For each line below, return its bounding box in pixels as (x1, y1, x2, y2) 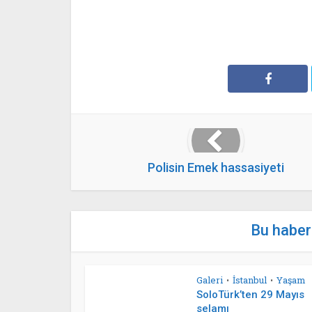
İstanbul (233, 274, 267, 286)
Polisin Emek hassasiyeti (147, 160, 284, 175)
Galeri (196, 274, 223, 286)
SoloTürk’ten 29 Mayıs (196, 288, 304, 301)
